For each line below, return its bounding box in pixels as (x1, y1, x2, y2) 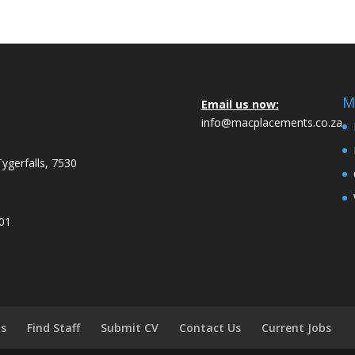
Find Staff (27, 319, 81, 335)
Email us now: (200, 96, 279, 112)
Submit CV (101, 319, 159, 335)
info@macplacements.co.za (200, 114, 342, 130)
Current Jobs (261, 319, 332, 335)
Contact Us (179, 319, 242, 335)
